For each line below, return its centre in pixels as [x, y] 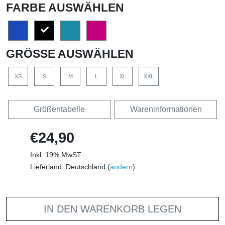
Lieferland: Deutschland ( [70, 167]
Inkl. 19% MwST [56, 155]
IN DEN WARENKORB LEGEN [113, 209]
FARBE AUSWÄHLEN [65, 8]
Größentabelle [59, 109]
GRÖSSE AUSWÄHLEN [66, 54]
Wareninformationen [166, 109]
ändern [121, 167]
